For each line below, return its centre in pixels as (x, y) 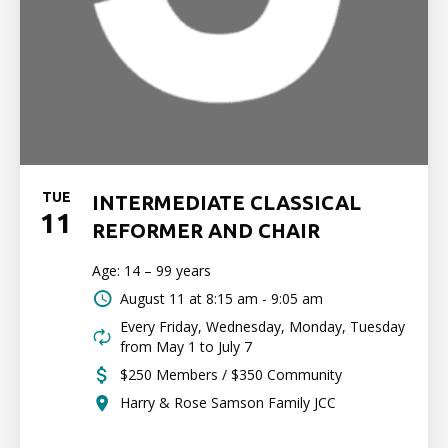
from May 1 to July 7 (186, 346)
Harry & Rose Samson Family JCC (228, 402)
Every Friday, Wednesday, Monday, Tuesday (262, 326)
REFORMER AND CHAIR (206, 230)
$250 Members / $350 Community (231, 374)
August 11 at (161, 298)
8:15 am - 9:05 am (264, 298)
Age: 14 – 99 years (151, 270)
